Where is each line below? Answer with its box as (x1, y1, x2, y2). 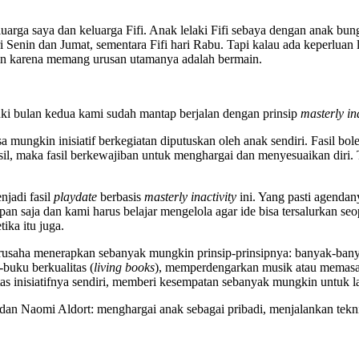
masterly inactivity (144, 190, 236, 204)
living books (94, 260, 155, 275)
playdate (54, 190, 97, 204)
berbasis (97, 190, 144, 204)
